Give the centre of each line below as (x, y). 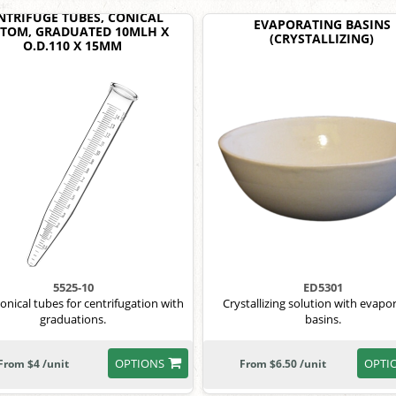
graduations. (73, 319)
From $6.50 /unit (282, 364)
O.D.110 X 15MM (72, 46)
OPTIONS (139, 363)
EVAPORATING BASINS (322, 24)
